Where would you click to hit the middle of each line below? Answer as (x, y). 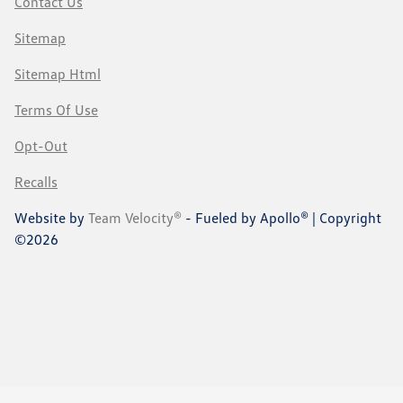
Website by (51, 218)
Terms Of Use (56, 110)
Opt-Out (41, 146)
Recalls (36, 182)
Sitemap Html (58, 74)
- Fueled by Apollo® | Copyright (282, 218)
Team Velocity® (135, 218)
